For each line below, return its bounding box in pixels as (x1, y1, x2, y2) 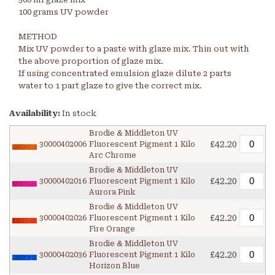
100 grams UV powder (18, 7, 109, 17)
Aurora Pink (89, 188, 135, 197)
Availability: (9, 109, 62, 118)
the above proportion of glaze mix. (18, 56, 163, 66)
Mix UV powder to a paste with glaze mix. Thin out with (18, 44, 249, 54)
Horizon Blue (89, 261, 140, 271)
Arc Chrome (89, 151, 136, 160)
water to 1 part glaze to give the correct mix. (18, 81, 202, 91)
